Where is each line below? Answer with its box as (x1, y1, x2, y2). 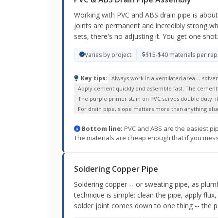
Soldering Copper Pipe (74, 163, 158, 174)
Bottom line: (81, 124, 123, 133)
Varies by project (85, 51, 131, 59)
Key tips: (79, 74, 108, 82)
